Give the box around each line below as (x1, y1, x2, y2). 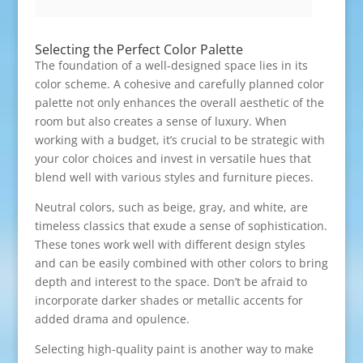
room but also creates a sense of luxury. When (34, 113, 287, 129)
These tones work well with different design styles (34, 236, 305, 252)
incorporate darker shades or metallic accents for (34, 292, 303, 308)
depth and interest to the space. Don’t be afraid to (34, 273, 307, 289)
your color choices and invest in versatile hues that (34, 150, 311, 166)
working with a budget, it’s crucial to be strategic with (34, 131, 325, 147)
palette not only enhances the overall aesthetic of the (34, 94, 324, 110)
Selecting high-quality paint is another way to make (34, 340, 314, 357)
